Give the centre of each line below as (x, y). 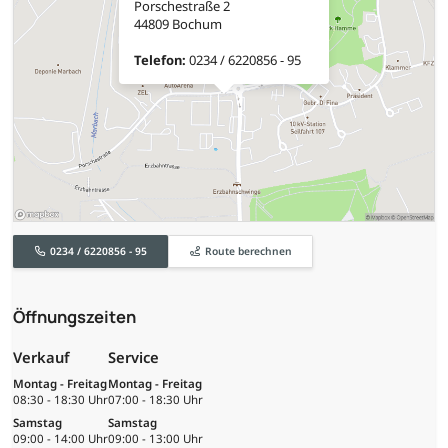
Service (133, 356)
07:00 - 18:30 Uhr (155, 400)
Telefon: (160, 60)
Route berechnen (248, 250)
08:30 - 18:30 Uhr (60, 400)
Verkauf (41, 356)
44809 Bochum (178, 24)
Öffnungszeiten (74, 317)
